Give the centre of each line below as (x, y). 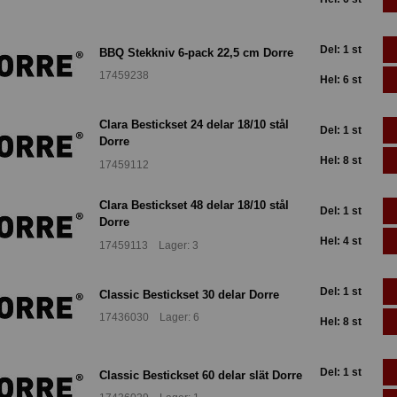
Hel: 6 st (341, 79)
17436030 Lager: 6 (149, 318)
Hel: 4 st (341, 241)
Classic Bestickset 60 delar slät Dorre (201, 375)
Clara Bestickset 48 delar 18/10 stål (194, 206)
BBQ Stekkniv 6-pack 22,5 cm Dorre (196, 52)
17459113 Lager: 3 (149, 245)
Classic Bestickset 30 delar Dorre (189, 294)
